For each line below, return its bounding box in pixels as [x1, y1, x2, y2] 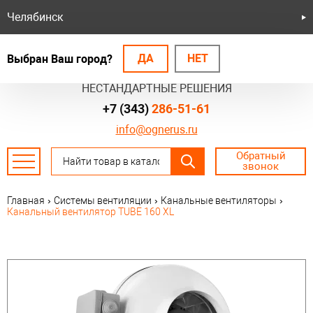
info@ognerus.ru [115, 123, 198, 137]
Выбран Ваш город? [7, 52, 112, 66]
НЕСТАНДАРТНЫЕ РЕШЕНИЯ [81, 82, 232, 96]
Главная [7, 195, 45, 207]
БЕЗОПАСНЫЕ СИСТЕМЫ [91, 67, 222, 81]
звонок [242, 160, 279, 173]
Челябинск [7, 10, 64, 24]
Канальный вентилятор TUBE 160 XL [7, 206, 174, 218]
